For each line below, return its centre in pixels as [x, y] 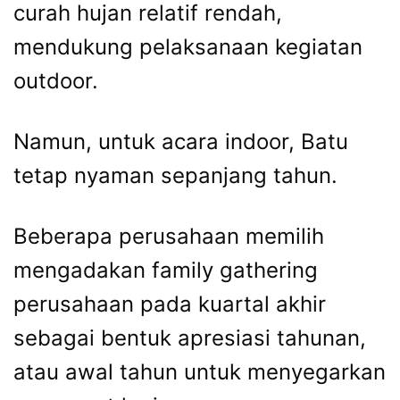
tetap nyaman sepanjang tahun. [175, 176]
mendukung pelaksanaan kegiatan [188, 47]
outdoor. [56, 81]
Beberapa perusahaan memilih [169, 237]
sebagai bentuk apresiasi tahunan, [190, 338]
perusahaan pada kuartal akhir [170, 304]
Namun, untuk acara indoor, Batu [181, 142]
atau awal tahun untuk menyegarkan [200, 372]
